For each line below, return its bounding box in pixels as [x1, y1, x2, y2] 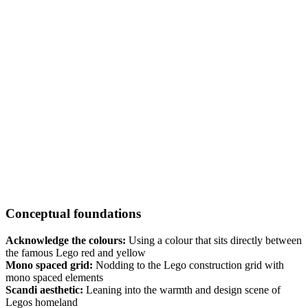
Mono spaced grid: [5, 259, 93, 272]
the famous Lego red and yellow [5, 247, 146, 259]
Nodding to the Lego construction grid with [93, 259, 284, 272]
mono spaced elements [5, 272, 103, 284]
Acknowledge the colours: [5, 234, 126, 247]
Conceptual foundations [5, 206, 141, 221]
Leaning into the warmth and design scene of [83, 284, 280, 296]
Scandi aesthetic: [5, 284, 83, 296]
